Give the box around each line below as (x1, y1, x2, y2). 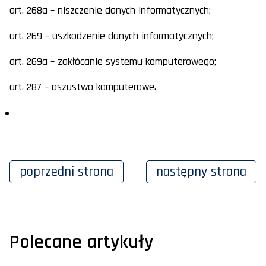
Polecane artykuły (9, 230, 153, 255)
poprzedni (20, 163, 78, 181)
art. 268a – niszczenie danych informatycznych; (9, 4, 211, 18)
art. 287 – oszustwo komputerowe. (9, 80, 156, 94)
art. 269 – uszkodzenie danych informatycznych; (9, 29, 214, 43)
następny (156, 163, 211, 181)
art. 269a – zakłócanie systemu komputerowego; (9, 55, 216, 69)
